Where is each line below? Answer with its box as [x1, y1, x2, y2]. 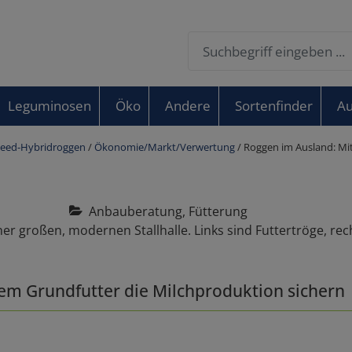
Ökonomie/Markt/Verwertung [94, 140, 235, 154]
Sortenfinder [234, 97, 313, 115]
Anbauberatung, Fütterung [82, 203, 247, 220]
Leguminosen [7, 97, 91, 115]
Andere [164, 97, 211, 115]
